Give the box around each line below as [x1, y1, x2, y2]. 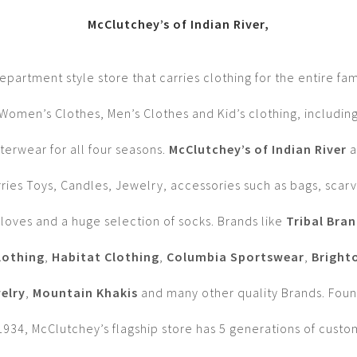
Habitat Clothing [51, 249, 159, 265]
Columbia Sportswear [166, 249, 304, 265]
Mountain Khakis [32, 284, 138, 301]
